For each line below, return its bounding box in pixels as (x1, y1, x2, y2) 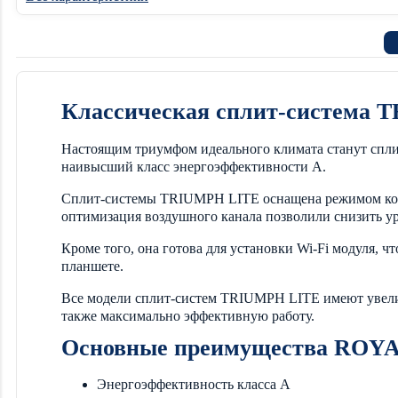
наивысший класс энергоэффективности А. (61, 158, 326, 174)
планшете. (61, 258, 123, 274)
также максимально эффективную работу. (61, 307, 314, 323)
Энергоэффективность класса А (97, 377, 291, 393)
